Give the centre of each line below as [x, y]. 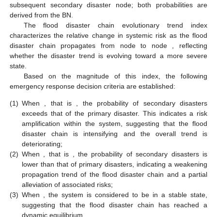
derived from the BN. [41, 15]
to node [156, 45]
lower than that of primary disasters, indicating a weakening [115, 164]
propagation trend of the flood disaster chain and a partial [115, 174]
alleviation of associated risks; [67, 184]
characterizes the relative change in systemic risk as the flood [108, 35]
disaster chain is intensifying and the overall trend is [115, 133]
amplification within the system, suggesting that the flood [115, 123]
